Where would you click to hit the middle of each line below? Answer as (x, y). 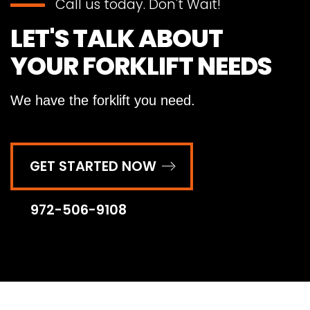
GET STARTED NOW (93, 166)
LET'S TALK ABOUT (117, 38)
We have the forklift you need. (103, 100)
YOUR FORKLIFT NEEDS (141, 66)
